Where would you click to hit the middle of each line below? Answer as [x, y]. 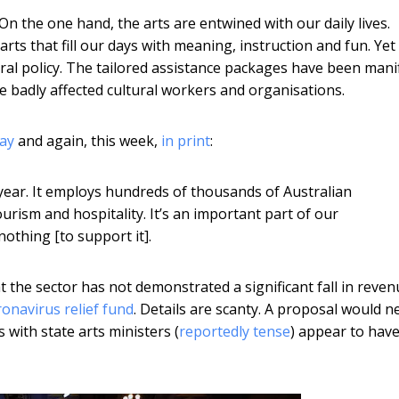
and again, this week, [88, 140]
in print [186, 140]
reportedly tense [235, 331]
